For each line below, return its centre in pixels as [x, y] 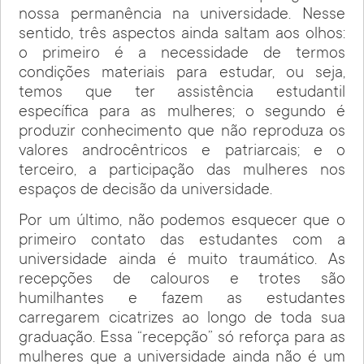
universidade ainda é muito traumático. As [182, 261]
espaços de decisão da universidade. [146, 191]
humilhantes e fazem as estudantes [182, 300]
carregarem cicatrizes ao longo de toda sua [182, 319]
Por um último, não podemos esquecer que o [182, 222]
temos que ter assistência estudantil [182, 93]
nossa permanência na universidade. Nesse [182, 15]
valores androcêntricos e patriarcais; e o [182, 152]
